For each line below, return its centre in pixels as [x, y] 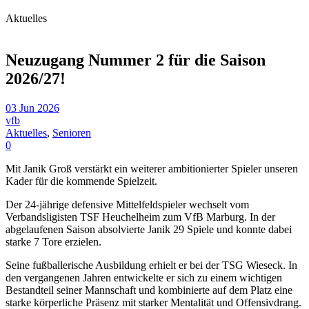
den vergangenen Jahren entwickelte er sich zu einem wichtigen [144, 278]
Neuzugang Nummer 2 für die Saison [136, 60]
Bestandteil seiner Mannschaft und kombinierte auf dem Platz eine [149, 290]
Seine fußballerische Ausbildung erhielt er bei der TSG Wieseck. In [151, 266]
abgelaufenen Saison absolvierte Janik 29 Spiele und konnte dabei [149, 230]
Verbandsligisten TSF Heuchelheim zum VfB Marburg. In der [140, 217]
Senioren [72, 133]
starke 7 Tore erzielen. [53, 242]
